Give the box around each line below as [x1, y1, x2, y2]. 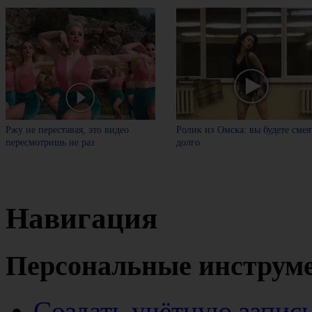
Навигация [6, 202, 157, 235]
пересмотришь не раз [6, 137, 95, 148]
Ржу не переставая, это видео [6, 125, 129, 136]
